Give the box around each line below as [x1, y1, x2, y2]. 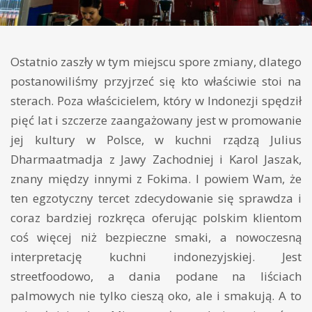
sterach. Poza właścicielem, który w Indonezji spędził [10, 93, 302, 109]
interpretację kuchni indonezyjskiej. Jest [10, 249, 302, 265]
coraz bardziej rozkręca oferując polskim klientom [10, 210, 302, 226]
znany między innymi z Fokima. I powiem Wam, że [10, 171, 302, 187]
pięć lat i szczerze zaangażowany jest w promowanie [10, 112, 302, 129]
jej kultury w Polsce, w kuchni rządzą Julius [10, 132, 302, 148]
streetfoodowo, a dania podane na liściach [10, 268, 302, 285]
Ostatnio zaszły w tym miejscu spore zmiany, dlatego [10, 54, 302, 70]
